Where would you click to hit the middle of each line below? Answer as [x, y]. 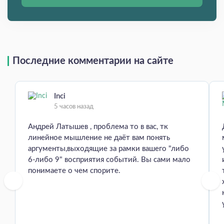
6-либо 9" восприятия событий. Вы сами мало [109, 160]
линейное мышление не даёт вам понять [99, 138]
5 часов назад [74, 107]
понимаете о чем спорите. [74, 171]
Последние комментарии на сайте [93, 61]
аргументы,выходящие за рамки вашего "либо [108, 149]
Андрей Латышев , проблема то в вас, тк [98, 127]
